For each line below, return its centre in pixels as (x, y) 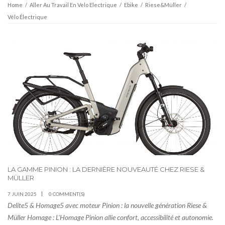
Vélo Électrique (27, 17)
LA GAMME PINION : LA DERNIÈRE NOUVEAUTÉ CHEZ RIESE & (106, 170)
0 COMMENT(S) (67, 194)
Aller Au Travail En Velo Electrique (73, 5)
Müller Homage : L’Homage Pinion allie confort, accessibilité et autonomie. (110, 217)
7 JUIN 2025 (22, 194)
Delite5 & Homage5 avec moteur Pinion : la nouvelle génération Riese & (107, 205)
